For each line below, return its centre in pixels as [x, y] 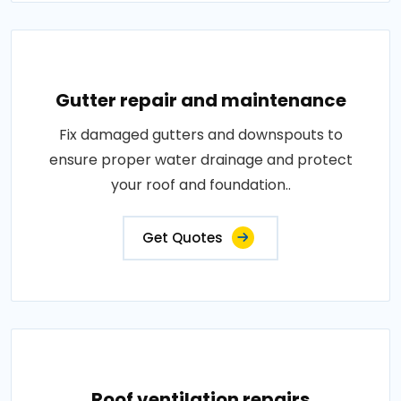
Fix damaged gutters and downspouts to [200, 135]
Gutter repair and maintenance [200, 100]
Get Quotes [183, 238]
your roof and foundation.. [200, 185]
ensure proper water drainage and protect [200, 160]
